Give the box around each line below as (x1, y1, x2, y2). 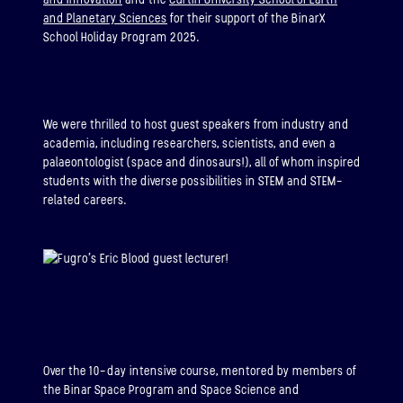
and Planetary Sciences (43, 11, 167, 27)
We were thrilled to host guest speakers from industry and (43, 116, 349, 132)
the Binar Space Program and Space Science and (43, 381, 300, 398)
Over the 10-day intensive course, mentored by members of (43, 363, 356, 379)
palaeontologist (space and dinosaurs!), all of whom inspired (43, 154, 361, 170)
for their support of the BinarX (167, 11, 326, 27)
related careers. (43, 192, 127, 208)
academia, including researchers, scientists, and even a (43, 135, 336, 151)
